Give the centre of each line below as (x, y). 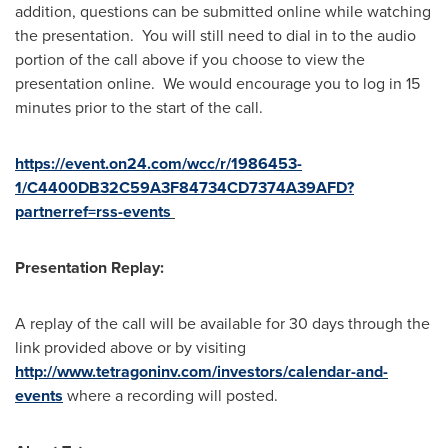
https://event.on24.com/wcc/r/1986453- (158, 163)
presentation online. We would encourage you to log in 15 (217, 83)
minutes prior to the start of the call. (139, 107)
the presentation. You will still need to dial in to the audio (215, 35)
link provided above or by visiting (130, 347)
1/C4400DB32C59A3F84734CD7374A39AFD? (184, 187)
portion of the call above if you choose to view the (190, 59)
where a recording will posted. (170, 395)
